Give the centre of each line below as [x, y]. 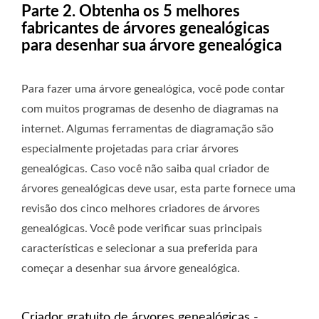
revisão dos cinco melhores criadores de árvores [141, 209]
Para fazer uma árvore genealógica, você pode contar [153, 89]
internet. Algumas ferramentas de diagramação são [147, 129]
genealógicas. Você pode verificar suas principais [142, 229]
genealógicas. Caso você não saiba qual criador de [145, 169]
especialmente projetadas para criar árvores [130, 149]
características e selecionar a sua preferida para [140, 249]
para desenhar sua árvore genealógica [152, 46]
